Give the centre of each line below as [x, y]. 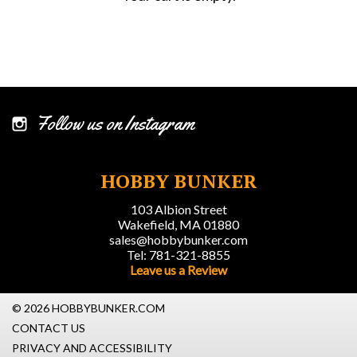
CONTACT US [49, 328]
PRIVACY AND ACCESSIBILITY [92, 348]
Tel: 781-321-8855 [178, 255]
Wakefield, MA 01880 [178, 224]
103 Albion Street [178, 209]
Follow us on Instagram [115, 124]
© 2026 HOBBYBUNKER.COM [88, 308]
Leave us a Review [178, 270]
